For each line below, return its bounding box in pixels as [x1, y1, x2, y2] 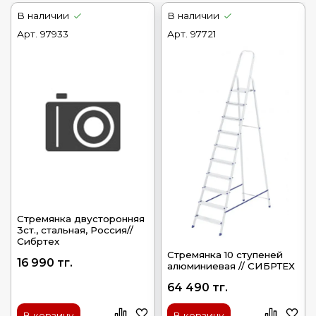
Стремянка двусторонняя [16, 212, 145, 224]
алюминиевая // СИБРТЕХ [166, 260, 295, 272]
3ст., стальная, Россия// [16, 224, 133, 236]
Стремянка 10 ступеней [166, 248, 283, 260]
